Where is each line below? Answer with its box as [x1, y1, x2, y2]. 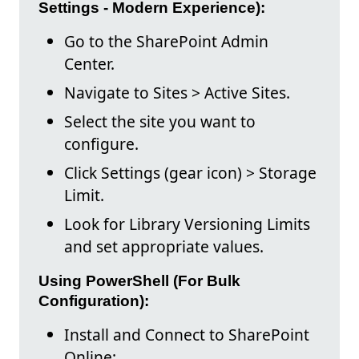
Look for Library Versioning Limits [64, 212, 310, 235]
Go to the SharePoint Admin [64, 30, 268, 52]
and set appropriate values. [64, 235, 264, 257]
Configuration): [38, 292, 149, 309]
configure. [64, 132, 139, 155]
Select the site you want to [64, 110, 256, 132]
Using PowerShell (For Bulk [38, 272, 240, 289]
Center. [64, 52, 115, 75]
